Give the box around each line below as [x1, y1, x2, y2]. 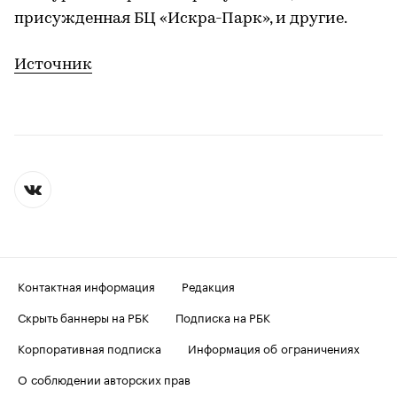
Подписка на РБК [175, 307, 270, 325]
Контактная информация [18, 276, 155, 294]
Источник [14, 57, 92, 74]
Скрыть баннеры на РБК [18, 307, 149, 325]
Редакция [182, 276, 235, 294]
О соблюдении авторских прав [18, 370, 191, 387]
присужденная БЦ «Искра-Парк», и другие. [14, 11, 347, 27]
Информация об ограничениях [188, 339, 360, 356]
